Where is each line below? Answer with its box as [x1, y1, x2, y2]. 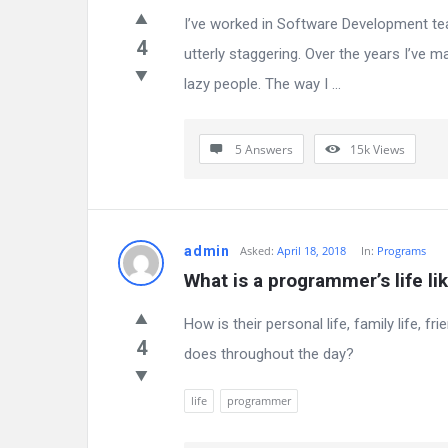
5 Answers [235, 141, 293, 158]
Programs [377, 243, 426, 258]
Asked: [240, 243, 274, 258]
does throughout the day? [184, 345, 354, 363]
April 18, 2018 [277, 243, 346, 258]
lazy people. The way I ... [184, 75, 341, 93]
